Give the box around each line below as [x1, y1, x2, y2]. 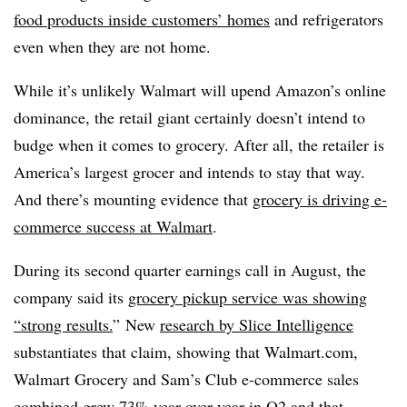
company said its [14, 285, 128, 308]
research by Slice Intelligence [160, 313, 353, 335]
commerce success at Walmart [14, 214, 213, 237]
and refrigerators [270, 7, 383, 30]
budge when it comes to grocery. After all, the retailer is [14, 133, 384, 155]
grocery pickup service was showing [128, 285, 367, 308]
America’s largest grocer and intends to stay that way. [14, 160, 365, 183]
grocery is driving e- [253, 187, 387, 210]
